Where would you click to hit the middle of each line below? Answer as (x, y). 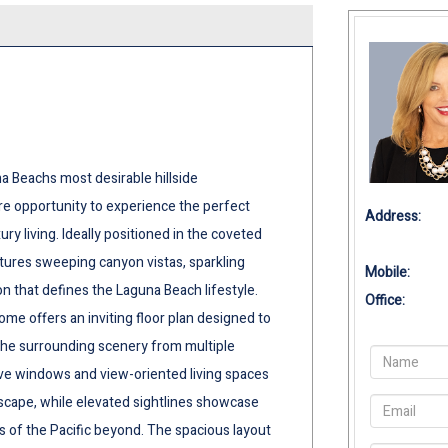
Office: (385, 301)
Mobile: (388, 273)
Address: (393, 217)
